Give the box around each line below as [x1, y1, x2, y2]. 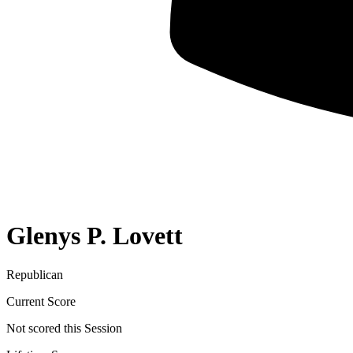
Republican [6, 267, 63, 281]
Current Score [6, 294, 76, 308]
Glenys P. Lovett [6, 221, 183, 251]
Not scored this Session [6, 321, 122, 335]
